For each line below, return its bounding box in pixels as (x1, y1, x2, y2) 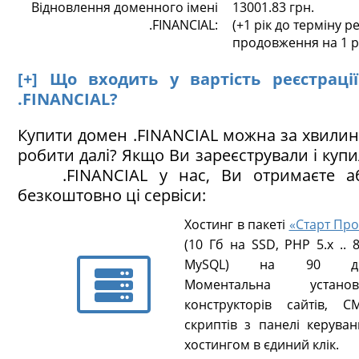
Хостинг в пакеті (184, 216, 289, 233)
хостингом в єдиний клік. (184, 336, 339, 353)
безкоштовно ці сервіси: (18, 184, 206, 206)
